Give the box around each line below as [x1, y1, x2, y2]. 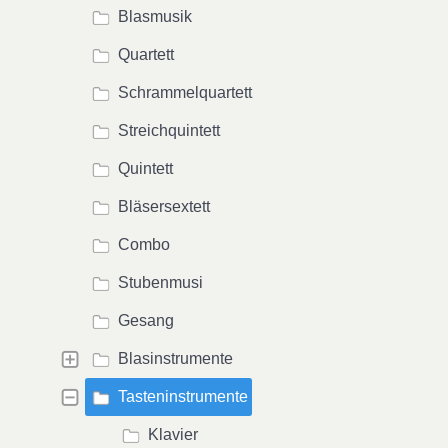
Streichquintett [118, 122, 220, 139]
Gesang [118, 312, 174, 329]
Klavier [148, 426, 198, 443]
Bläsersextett [118, 198, 210, 215]
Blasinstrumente [118, 350, 233, 367]
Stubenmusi [118, 274, 203, 291]
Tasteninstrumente [118, 388, 248, 405]
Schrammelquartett [118, 84, 252, 101]
